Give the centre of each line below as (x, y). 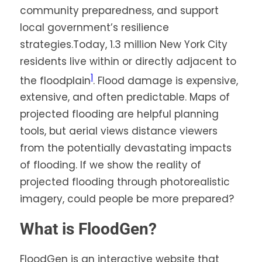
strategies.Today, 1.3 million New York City (124, 44)
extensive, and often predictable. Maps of (125, 97)
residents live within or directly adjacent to (128, 61)
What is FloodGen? (88, 229)
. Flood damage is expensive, (166, 80)
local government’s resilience (94, 27)
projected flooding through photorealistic (125, 182)
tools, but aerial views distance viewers (119, 131)
